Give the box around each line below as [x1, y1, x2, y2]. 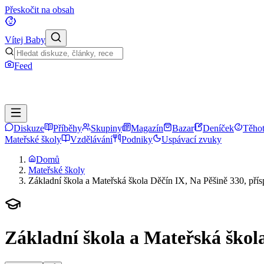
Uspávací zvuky [161, 134, 222, 144]
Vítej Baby [5, 35, 45, 45]
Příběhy [53, 123, 82, 133]
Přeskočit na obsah [5, 5, 74, 15]
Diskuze [14, 123, 44, 133]
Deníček [203, 123, 234, 133]
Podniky [121, 134, 153, 144]
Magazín [131, 123, 163, 133]
